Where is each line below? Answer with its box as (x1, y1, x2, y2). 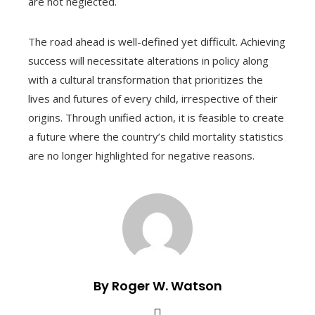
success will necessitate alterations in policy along (28, 53, 269, 67)
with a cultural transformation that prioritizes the (28, 72, 263, 86)
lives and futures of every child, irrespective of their (28, 91, 278, 105)
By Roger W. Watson (93, 276, 222, 295)
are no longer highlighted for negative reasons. (28, 148, 255, 162)
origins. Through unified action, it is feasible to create (28, 110, 284, 124)
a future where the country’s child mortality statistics (28, 129, 283, 143)
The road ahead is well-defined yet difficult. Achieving (28, 34, 285, 49)
